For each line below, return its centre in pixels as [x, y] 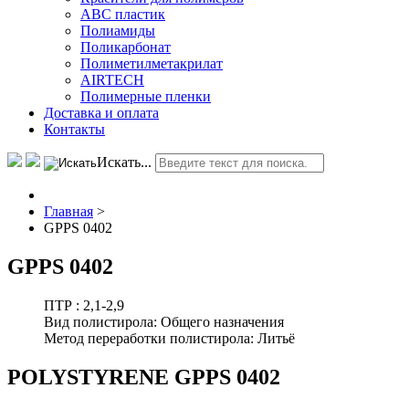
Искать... [124, 162]
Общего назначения [222, 321]
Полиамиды [118, 30]
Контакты [74, 129]
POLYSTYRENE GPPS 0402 [144, 377]
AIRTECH [112, 79]
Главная [68, 211]
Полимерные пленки [146, 96]
